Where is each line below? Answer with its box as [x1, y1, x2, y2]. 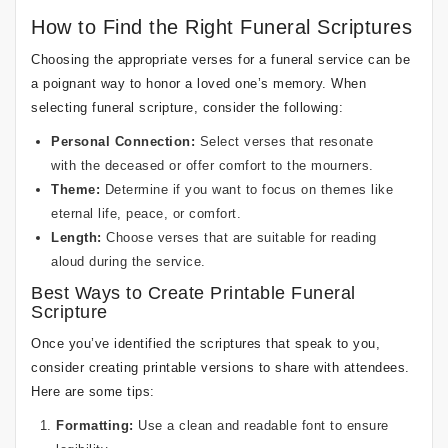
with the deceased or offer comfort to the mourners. [51, 158, 374, 173]
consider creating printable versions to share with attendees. [31, 360, 410, 375]
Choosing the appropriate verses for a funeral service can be [31, 52, 410, 67]
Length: [51, 230, 102, 245]
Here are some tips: [31, 384, 155, 399]
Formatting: [56, 418, 134, 433]
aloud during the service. [51, 254, 206, 269]
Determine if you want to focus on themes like [100, 182, 393, 197]
